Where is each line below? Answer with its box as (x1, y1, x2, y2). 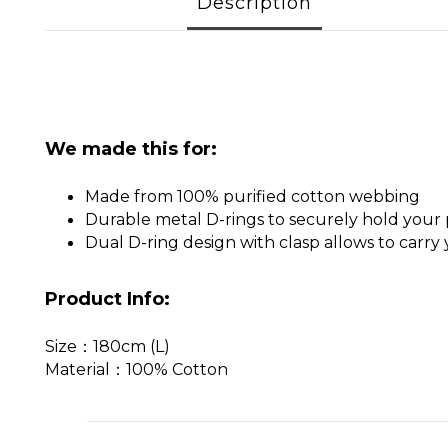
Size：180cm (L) (45, 337, 170, 356)
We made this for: (45, 138, 217, 160)
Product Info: (45, 288, 170, 310)
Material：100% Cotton (45, 360, 228, 379)
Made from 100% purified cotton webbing (85, 187, 420, 206)
